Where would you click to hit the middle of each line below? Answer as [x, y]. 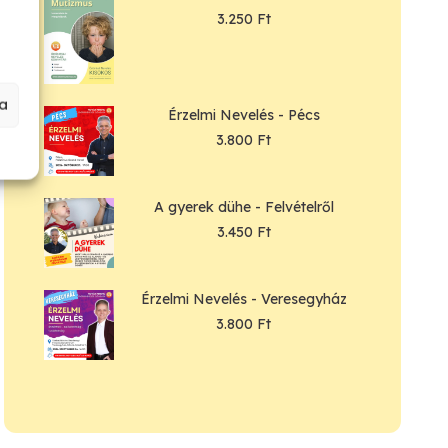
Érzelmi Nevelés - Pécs [243, 115]
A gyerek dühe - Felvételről [243, 207]
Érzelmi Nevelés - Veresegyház [243, 299]
